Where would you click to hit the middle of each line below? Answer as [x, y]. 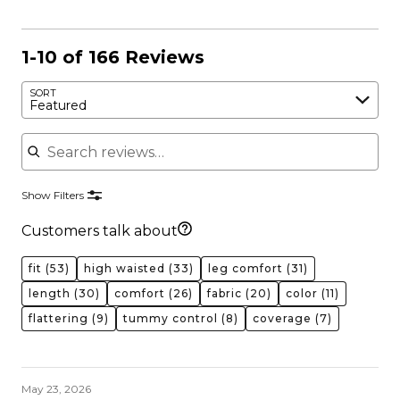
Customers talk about [100, 231]
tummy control [171, 318]
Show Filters [53, 195]
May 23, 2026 [56, 389]
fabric [225, 293]
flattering [58, 318]
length [50, 293]
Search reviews [75, 133]
